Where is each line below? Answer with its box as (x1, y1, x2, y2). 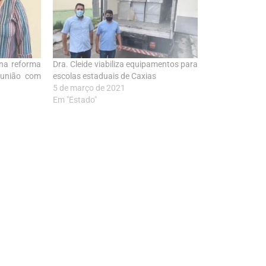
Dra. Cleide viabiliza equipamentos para (53, 59, 198, 69)
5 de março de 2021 (53, 83, 126, 93)
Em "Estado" (53, 95, 97, 105)
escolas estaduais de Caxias (53, 71, 157, 81)
